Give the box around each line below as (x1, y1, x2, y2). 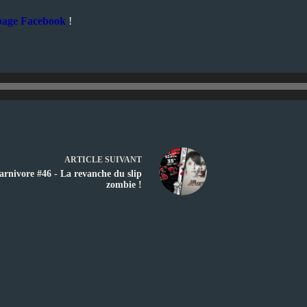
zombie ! (106, 179, 142, 190)
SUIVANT (103, 154, 142, 164)
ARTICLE (64, 154, 103, 164)
